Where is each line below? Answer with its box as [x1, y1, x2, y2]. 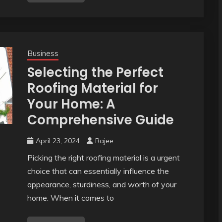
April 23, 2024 [35, 136, 80, 146]
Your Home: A [27, 95, 115, 113]
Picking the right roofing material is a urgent [27, 153, 180, 163]
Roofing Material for [27, 79, 158, 98]
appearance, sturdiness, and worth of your [27, 179, 176, 190]
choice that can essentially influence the [27, 166, 169, 176]
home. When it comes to [27, 193, 114, 203]
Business [27, 49, 58, 58]
